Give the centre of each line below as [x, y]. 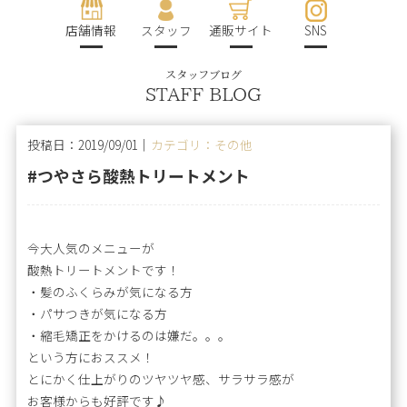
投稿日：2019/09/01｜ [89, 144]
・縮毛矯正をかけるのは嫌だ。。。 [129, 335]
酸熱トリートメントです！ [104, 269]
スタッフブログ [203, 74]
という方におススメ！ [91, 357]
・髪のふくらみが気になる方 [110, 291]
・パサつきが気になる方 [98, 313]
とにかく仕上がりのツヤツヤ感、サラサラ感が [161, 378]
